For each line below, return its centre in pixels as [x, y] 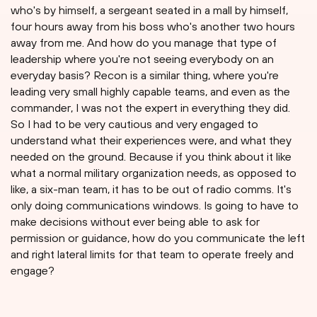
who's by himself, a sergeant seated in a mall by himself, [149, 10]
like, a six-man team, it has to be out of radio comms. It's [151, 189]
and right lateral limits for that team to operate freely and [152, 254]
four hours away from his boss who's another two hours [153, 27]
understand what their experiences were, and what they [151, 140]
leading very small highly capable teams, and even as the [150, 92]
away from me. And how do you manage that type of [144, 43]
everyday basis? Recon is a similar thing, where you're [145, 75]
